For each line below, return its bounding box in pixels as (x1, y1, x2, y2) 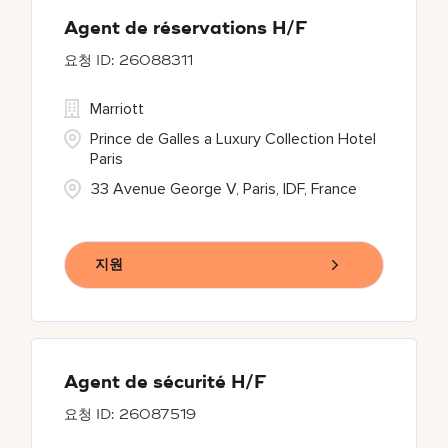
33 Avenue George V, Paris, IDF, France (91, 179, 358, 199)
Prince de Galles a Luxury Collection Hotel (90, 129, 377, 149)
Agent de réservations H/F (64, 20, 308, 38)
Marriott (90, 99, 145, 119)
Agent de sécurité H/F (64, 374, 267, 392)
